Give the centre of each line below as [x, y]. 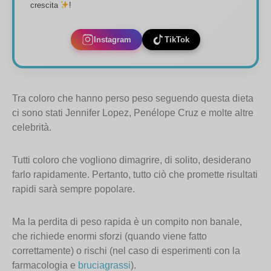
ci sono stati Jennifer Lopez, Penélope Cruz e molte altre [133, 113]
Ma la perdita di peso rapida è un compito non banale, [127, 221]
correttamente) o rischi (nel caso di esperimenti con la [126, 250]
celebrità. [32, 127]
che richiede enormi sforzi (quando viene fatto [109, 236]
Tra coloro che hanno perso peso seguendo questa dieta [133, 98]
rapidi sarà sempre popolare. [73, 189]
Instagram [112, 39]
